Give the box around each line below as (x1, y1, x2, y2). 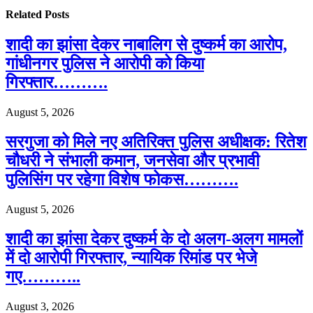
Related (6, 8, 45, 20)
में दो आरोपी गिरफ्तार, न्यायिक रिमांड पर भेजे (6, 248, 257, 267)
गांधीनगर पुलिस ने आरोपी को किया (6, 54, 204, 73)
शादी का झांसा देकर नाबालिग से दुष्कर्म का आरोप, (6, 36, 287, 54)
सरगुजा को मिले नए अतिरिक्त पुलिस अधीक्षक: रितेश (6, 132, 307, 151)
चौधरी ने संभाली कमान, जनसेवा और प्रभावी (6, 151, 259, 170)
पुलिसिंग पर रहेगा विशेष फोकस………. (6, 170, 238, 189)
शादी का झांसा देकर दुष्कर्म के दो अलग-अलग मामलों (6, 229, 303, 248)
